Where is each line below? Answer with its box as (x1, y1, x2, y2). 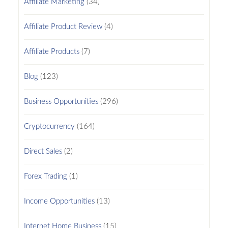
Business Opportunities (23, 97, 98, 105)
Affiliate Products (23, 47, 79, 55)
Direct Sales (23, 147, 62, 155)
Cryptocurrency (23, 122, 75, 130)
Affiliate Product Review (23, 22, 102, 31)
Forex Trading (23, 172, 67, 180)
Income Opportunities (23, 197, 95, 205)
